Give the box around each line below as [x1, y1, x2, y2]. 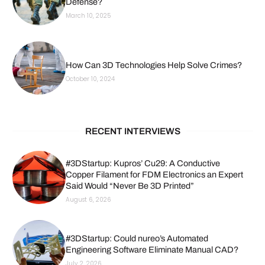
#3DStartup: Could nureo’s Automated [65, 233, 208, 243]
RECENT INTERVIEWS [85, 126, 180, 137]
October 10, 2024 [65, 75, 115, 84]
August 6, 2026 [65, 195, 111, 205]
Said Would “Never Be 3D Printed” [65, 181, 194, 191]
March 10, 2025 [65, 11, 111, 20]
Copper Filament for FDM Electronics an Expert [65, 170, 243, 180]
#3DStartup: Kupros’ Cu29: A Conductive [65, 159, 220, 169]
